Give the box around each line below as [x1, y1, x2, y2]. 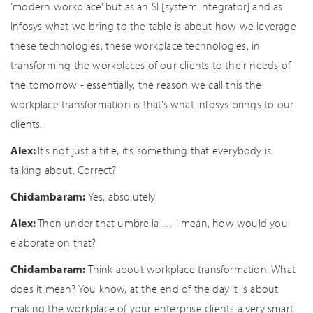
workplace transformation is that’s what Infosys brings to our [10, 97, 294, 111]
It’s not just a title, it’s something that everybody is [38, 143, 272, 157]
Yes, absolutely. [87, 189, 157, 203]
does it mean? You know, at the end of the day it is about [10, 282, 279, 296]
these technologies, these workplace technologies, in [10, 38, 261, 52]
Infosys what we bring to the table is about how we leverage [10, 19, 296, 33]
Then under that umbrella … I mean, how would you [36, 216, 288, 230]
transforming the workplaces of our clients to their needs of [10, 58, 291, 72]
